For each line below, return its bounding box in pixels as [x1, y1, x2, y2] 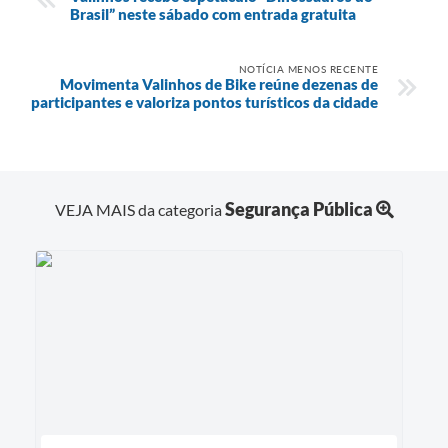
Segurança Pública [224, 197, 373, 220]
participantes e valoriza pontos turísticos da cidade [31, 92, 378, 111]
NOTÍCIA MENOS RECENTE [238, 62, 378, 75]
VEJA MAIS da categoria [54, 199, 225, 219]
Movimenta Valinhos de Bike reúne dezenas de [60, 74, 378, 93]
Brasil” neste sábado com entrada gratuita [70, 4, 356, 23]
